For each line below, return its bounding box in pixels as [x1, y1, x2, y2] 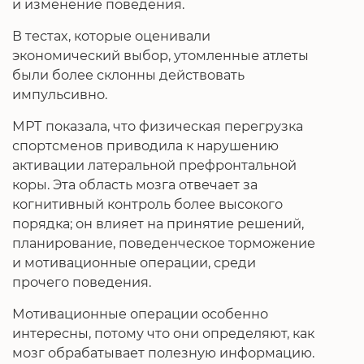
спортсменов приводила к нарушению [12, 137, 279, 154]
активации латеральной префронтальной [12, 157, 297, 174]
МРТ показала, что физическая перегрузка [12, 118, 303, 135]
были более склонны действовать [12, 67, 245, 84]
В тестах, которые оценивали [12, 28, 210, 45]
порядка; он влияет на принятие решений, [12, 215, 304, 232]
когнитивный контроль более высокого [12, 196, 283, 213]
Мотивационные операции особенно [12, 305, 268, 323]
